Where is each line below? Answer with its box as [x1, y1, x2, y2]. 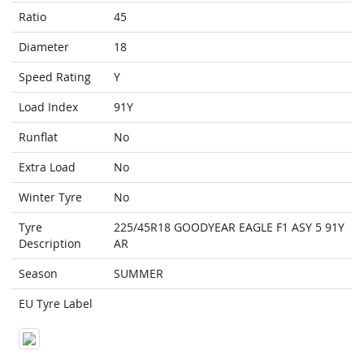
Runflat [19, 129, 58, 145]
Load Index [19, 99, 78, 115]
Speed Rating [19, 69, 91, 85]
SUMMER [114, 266, 163, 282]
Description [19, 236, 81, 252]
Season [19, 266, 58, 282]
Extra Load [19, 159, 76, 175]
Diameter [19, 39, 69, 55]
